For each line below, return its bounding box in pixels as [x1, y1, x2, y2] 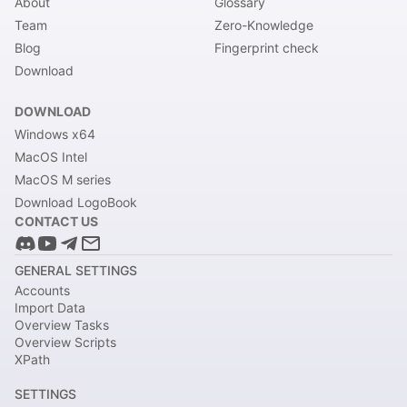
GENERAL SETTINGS [15, 263, 137, 278]
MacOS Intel [15, 149, 87, 164]
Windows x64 [15, 126, 95, 142]
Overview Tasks [15, 317, 109, 333]
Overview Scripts [15, 334, 116, 350]
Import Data [15, 300, 85, 315]
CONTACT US [15, 213, 98, 229]
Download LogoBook [15, 194, 137, 210]
